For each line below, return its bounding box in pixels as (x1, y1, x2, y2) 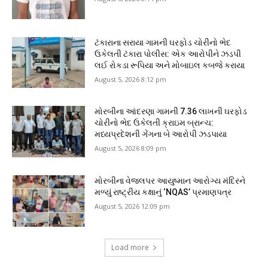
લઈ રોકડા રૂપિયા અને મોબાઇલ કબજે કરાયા (95, 60, 245, 70)
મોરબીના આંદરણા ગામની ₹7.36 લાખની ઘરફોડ (95, 106, 248, 117)
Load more (111, 242, 149, 252)
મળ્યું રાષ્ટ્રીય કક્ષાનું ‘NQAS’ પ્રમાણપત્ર (95, 187, 232, 197)
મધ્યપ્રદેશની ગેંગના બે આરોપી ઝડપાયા (95, 129, 227, 139)
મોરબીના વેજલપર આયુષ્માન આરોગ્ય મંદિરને (95, 176, 246, 186)
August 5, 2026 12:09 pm (95, 202, 170, 211)
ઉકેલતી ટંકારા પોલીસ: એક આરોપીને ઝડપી (95, 48, 242, 59)
